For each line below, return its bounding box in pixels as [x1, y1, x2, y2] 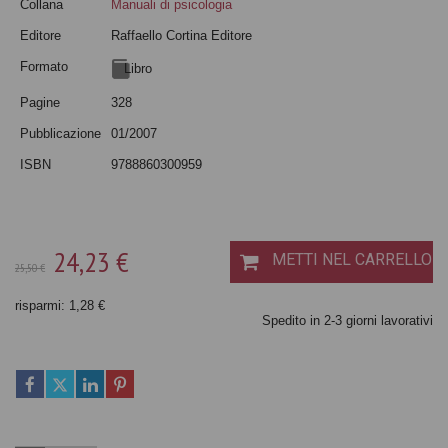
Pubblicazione [20, 125, 101, 141]
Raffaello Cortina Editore [111, 27, 252, 43]
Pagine [20, 94, 60, 110]
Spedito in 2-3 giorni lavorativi [262, 312, 433, 328]
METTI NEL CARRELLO [272, 249, 432, 269]
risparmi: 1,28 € [15, 297, 105, 313]
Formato [20, 58, 68, 74]
